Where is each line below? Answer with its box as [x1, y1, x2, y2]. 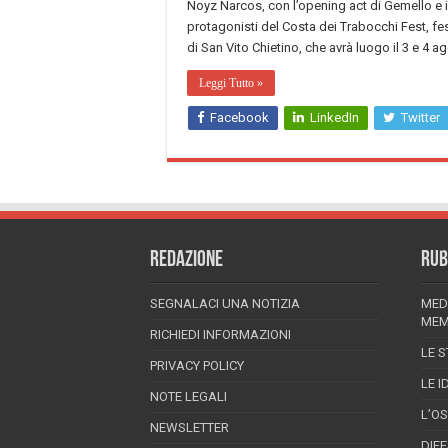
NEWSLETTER [149, 419, 229, 435]
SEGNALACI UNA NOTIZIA [149, 295, 300, 311]
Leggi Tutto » [199, 75, 263, 90]
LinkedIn [310, 109, 359, 125]
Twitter [401, 109, 440, 125]
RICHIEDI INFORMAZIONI [149, 326, 291, 342]
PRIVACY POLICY [149, 357, 244, 373]
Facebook [210, 109, 269, 125]
